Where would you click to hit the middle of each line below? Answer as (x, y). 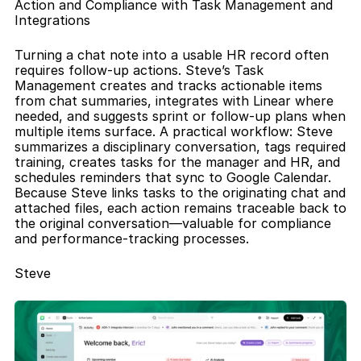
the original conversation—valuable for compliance (173, 223)
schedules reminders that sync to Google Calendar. (173, 177)
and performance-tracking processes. (132, 239)
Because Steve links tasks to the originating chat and (180, 193)
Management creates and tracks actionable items (168, 85)
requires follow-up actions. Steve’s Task (139, 70)
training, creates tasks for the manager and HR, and (177, 162)
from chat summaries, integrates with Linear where (174, 101)
